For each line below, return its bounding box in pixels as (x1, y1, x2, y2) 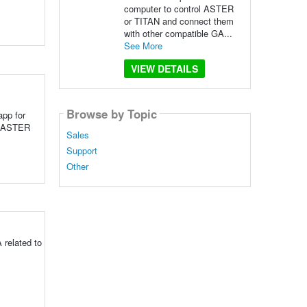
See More (123, 39, 162, 52)
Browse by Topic (66, 105, 157, 122)
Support (66, 144, 97, 158)
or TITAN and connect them (123, 14, 234, 27)
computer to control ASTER (123, 2, 234, 15)
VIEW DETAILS (130, 62, 198, 75)
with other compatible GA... (123, 27, 232, 40)
